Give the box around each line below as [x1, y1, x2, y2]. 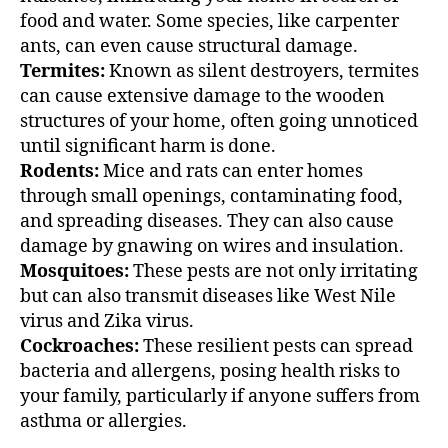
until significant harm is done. [20, 134, 276, 158]
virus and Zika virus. [20, 309, 194, 333]
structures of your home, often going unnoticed [20, 109, 418, 133]
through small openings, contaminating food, [20, 184, 403, 208]
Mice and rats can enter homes [99, 159, 363, 183]
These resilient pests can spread [139, 334, 413, 358]
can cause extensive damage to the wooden [20, 84, 385, 108]
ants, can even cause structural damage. [20, 34, 358, 58]
